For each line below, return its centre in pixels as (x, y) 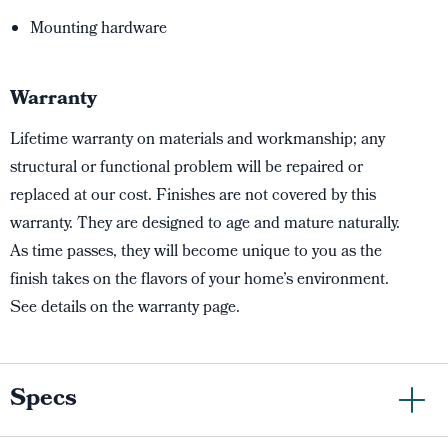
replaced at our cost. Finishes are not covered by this (193, 196)
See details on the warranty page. (125, 308)
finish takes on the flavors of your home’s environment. (199, 280)
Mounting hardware (98, 29)
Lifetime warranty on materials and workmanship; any (197, 140)
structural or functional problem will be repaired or (186, 168)
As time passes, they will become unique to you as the (196, 252)
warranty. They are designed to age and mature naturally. (205, 224)
